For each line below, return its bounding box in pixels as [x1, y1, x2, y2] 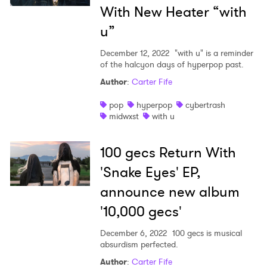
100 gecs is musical [169, 227, 242, 240]
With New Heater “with [100, 2, 247, 23]
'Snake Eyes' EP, [100, 162, 200, 183]
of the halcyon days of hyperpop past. [100, 58, 244, 71]
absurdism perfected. [100, 238, 178, 251]
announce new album [100, 182, 240, 203]
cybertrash [185, 99, 225, 111]
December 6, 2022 [100, 227, 167, 240]
